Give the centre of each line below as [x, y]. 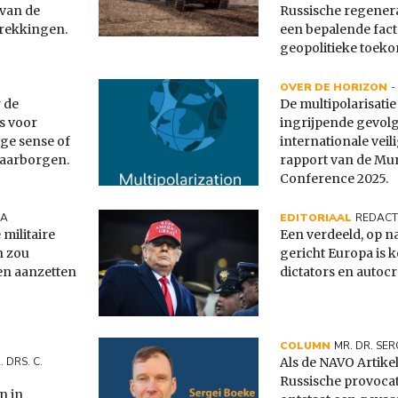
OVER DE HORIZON [334, 88]
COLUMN [305, 346]
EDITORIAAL [316, 218]
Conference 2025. [334, 179]
